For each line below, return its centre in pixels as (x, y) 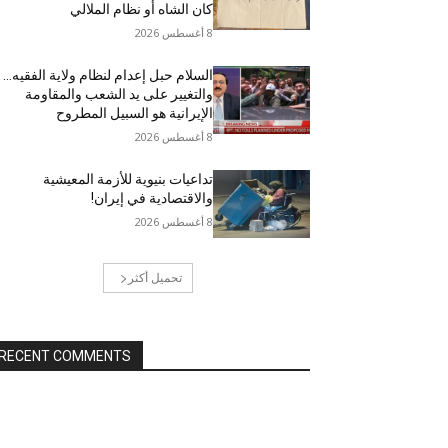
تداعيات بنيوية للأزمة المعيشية (127, 178)
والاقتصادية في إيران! (151, 197)
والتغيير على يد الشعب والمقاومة (118, 93)
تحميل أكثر (155, 277)
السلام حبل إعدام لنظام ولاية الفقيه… (107, 74)
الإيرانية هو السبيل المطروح (134, 112)
